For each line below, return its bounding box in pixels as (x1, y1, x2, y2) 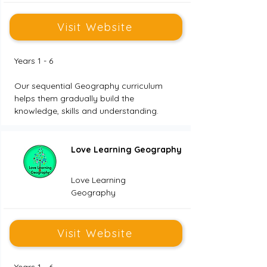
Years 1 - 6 (14, 55, 53, 66)
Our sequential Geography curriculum (14, 80, 165, 91)
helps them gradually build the (14, 93, 136, 104)
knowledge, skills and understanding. (14, 105, 159, 116)
